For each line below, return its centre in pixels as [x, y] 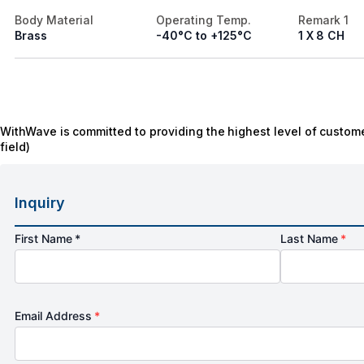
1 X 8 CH [321, 36]
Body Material [54, 20]
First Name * [48, 239]
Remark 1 [323, 20]
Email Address [55, 316]
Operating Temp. [204, 20]
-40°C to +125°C [204, 36]
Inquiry [40, 203]
